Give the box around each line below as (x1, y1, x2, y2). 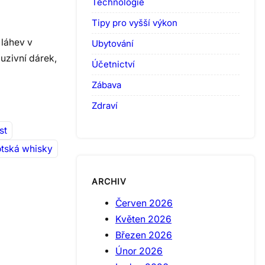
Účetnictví (92, 58, 135, 70)
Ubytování (92, 37, 134, 49)
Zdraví (92, 99, 118, 111)
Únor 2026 (115, 245, 163, 257)
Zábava (92, 79, 121, 91)
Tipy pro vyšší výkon (92, 17, 177, 28)
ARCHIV (92, 176, 127, 187)
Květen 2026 (115, 213, 172, 225)
